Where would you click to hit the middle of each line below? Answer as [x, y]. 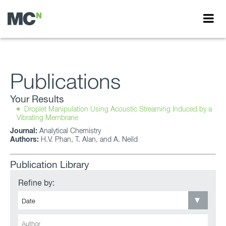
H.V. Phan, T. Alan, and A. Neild [88, 139]
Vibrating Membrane [47, 117]
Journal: [24, 130]
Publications [65, 81]
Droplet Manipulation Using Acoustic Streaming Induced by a [118, 108]
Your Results [37, 99]
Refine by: [36, 183]
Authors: [24, 139]
